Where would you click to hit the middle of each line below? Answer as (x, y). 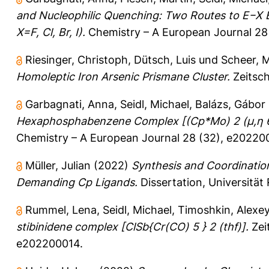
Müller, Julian (58, 165)
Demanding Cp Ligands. (77, 182)
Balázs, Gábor (230, 104)
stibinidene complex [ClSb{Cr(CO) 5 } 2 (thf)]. (132, 226)
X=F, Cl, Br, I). (51, 32)
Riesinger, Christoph (77, 59)
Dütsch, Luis (165, 59)
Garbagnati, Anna (70, 104)
